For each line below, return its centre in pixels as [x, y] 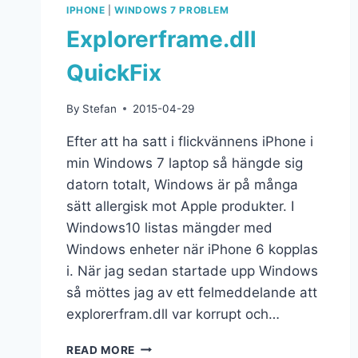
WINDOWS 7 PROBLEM [172, 10]
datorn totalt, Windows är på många [182, 184]
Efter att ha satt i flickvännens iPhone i [190, 141]
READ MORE [101, 350]
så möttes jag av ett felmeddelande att [192, 292]
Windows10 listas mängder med [169, 227]
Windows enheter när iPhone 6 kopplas [192, 249]
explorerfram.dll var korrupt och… [173, 314]
